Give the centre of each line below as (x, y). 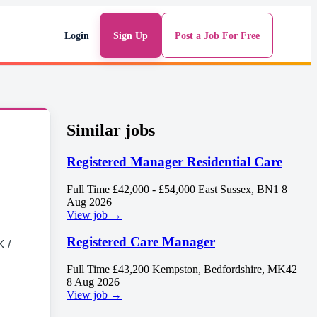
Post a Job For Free (217, 35)
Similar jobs (111, 130)
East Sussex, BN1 (238, 189)
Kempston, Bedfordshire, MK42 (225, 269)
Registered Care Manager (141, 242)
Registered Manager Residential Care (174, 161)
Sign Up (131, 35)
